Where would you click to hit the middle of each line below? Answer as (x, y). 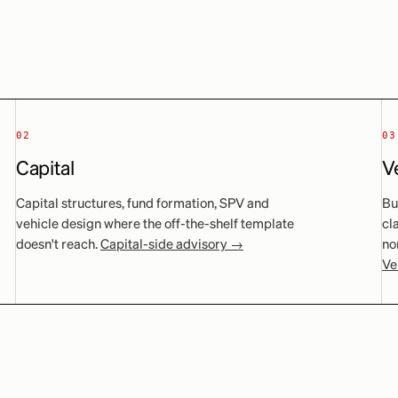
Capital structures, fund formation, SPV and (142, 204)
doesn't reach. (58, 245)
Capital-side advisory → (171, 245)
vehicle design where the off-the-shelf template (155, 224)
